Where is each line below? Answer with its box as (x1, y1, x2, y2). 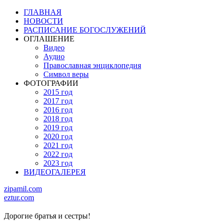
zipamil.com (4, 184, 42, 193)
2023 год (43, 159, 73, 167)
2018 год (43, 114, 73, 123)
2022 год (43, 150, 73, 158)
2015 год (43, 88, 73, 96)
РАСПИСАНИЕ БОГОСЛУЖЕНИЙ (24, 26, 146, 34)
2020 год (43, 132, 73, 141)
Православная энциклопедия (43, 61, 141, 70)
